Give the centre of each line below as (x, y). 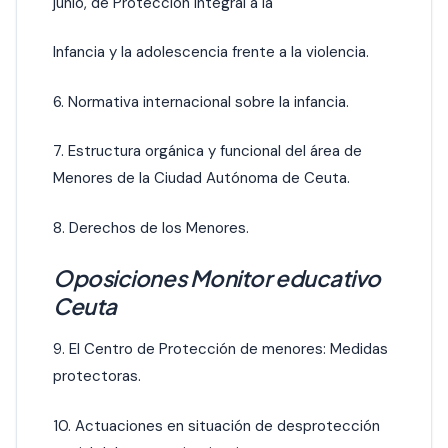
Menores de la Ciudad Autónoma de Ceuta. (201, 178)
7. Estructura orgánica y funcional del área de (207, 151)
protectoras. (97, 376)
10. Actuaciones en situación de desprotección (216, 425)
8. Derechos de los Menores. (151, 227)
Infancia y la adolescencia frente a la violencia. (211, 52)
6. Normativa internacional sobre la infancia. (201, 101)
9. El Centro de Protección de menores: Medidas (220, 349)
